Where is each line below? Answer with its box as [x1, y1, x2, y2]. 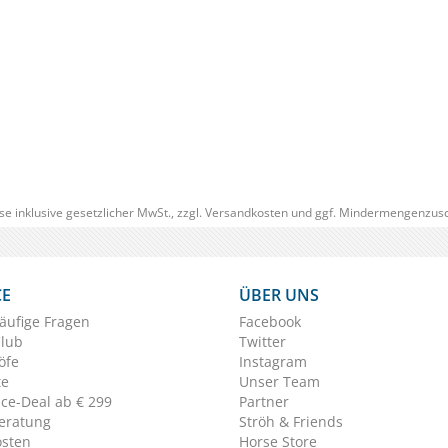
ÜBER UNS [239, 283, 319, 306]
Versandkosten [204, 203, 288, 221]
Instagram [239, 351, 307, 371]
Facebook [239, 311, 301, 331]
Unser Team [239, 371, 320, 391]
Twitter [239, 331, 286, 351]
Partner [239, 391, 289, 411]
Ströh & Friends [239, 411, 343, 431]
